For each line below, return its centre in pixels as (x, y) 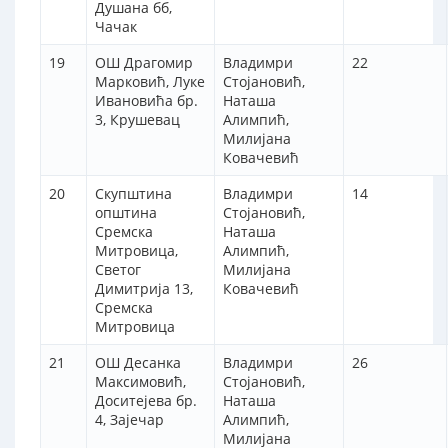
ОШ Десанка (138, 363)
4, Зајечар (129, 420)
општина (126, 213)
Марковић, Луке (150, 82)
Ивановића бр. (146, 101)
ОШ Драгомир (144, 63)
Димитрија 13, (144, 289)
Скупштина (133, 194)
